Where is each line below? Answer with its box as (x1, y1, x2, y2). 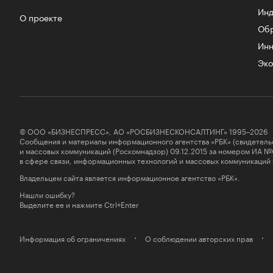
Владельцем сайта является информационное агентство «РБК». (19, 171, 240, 183)
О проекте (19, 10, 62, 24)
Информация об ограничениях (19, 232, 126, 244)
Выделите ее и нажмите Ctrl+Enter (19, 197, 139, 210)
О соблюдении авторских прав (145, 232, 253, 244)
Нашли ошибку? (19, 188, 75, 200)
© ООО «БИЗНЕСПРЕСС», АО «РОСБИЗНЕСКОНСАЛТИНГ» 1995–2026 (19, 124, 268, 136)
